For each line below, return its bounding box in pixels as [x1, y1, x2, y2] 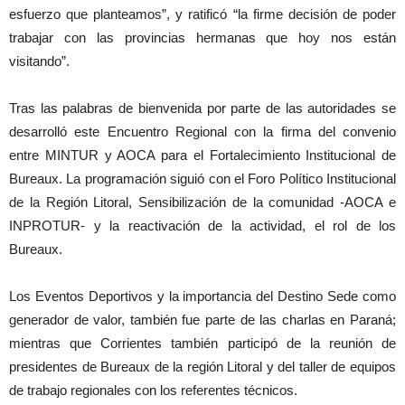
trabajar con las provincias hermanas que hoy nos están [9, 30, 396, 45]
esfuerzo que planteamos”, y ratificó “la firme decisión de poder [9, 6, 396, 22]
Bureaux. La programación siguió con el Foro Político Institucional [9, 171, 396, 186]
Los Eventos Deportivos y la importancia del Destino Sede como [9, 288, 396, 304]
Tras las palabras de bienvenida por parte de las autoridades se [9, 100, 396, 116]
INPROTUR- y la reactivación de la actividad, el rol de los [9, 218, 396, 233]
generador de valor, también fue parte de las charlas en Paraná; [9, 312, 396, 327]
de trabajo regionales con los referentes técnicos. [9, 382, 297, 398]
